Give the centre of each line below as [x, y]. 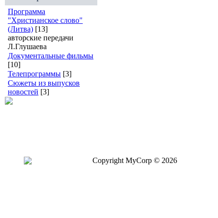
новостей [23, 92]
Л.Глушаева [27, 46]
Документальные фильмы [51, 56]
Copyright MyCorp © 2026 [135, 160]
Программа [27, 11]
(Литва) [20, 29]
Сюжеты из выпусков [44, 83]
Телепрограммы [34, 74]
